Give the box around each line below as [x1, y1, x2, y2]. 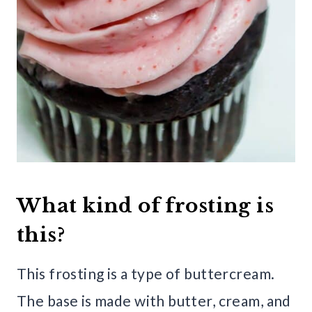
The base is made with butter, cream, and [17, 292, 291, 310]
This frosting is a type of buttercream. [17, 265, 275, 283]
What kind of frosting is [17, 194, 274, 219]
